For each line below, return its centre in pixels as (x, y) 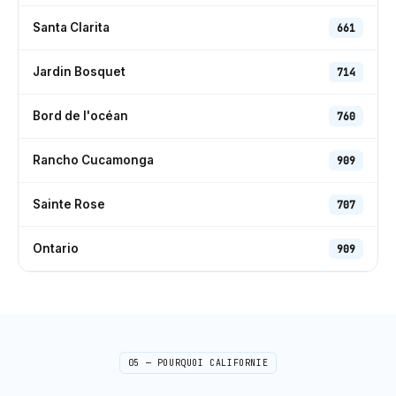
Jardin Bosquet (79, 72)
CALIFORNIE (239, 362)
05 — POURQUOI (169, 362)
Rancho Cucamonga (93, 160)
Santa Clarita (71, 27)
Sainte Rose (69, 204)
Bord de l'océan (80, 116)
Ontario (56, 248)
